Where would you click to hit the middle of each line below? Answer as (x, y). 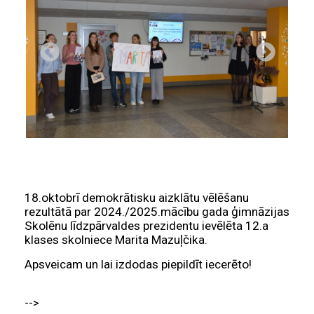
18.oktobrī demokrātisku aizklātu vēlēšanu (137, 198)
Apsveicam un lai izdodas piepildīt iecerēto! (138, 265)
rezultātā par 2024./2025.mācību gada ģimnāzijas (157, 212)
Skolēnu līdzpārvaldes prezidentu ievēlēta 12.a (146, 226)
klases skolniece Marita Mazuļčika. (116, 240)
